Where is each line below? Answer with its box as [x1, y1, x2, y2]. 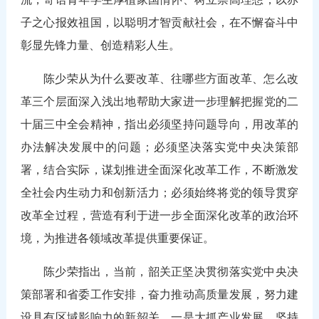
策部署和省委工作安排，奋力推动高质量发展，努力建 [20, 288, 299, 300]
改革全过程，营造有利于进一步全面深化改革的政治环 [20, 209, 299, 221]
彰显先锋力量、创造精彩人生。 [20, 38, 192, 51]
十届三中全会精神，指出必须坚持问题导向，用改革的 [20, 117, 299, 130]
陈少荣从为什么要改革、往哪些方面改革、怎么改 [43, 72, 299, 85]
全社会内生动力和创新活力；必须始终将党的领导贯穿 [20, 186, 299, 199]
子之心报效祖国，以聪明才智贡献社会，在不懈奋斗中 [20, 16, 299, 28]
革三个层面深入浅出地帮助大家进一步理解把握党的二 [20, 95, 299, 108]
